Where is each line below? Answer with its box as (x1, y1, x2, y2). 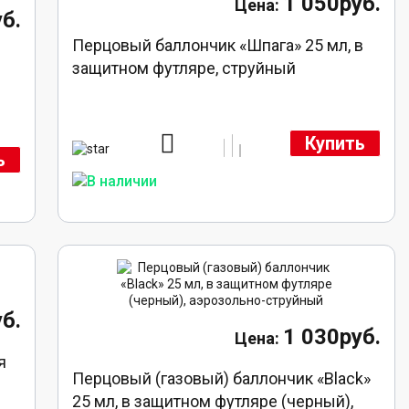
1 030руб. (282, 323, 381, 350)
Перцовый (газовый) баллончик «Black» (72, 368, 372, 388)
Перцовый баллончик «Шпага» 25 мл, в (72, 36, 364, 56)
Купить (304, 132, 365, 154)
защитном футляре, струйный (72, 58, 297, 79)
